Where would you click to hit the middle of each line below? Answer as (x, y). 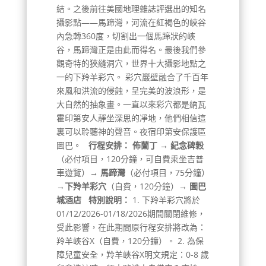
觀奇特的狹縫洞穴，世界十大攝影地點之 (131, 63)
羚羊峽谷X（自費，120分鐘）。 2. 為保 (130, 240)
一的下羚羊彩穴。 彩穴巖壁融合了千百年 (132, 77)
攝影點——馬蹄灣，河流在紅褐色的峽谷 (131, 22)
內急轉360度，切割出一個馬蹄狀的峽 (126, 36)
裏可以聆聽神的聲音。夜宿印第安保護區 (131, 131)
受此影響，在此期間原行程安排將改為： (131, 227)
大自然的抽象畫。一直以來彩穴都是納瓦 (131, 104)
